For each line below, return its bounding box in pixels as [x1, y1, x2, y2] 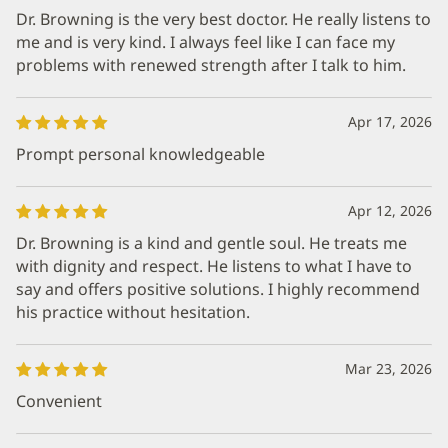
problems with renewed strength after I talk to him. [16, 54, 406, 76]
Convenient [16, 390, 102, 412]
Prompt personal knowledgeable [16, 143, 265, 165]
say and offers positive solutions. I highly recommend [16, 278, 420, 300]
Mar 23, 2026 [345, 359, 432, 378]
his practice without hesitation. [16, 301, 250, 323]
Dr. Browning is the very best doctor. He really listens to [16, 8, 431, 30]
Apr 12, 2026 [348, 201, 432, 220]
